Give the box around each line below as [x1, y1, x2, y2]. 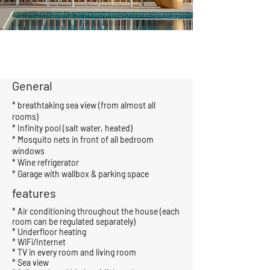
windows [12, 146, 45, 156]
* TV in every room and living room [12, 247, 136, 257]
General [12, 78, 52, 93]
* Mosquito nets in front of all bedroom [12, 134, 154, 145]
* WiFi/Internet [12, 237, 66, 247]
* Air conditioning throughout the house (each [12, 206, 180, 216]
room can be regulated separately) [12, 216, 136, 227]
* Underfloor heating [12, 227, 86, 237]
